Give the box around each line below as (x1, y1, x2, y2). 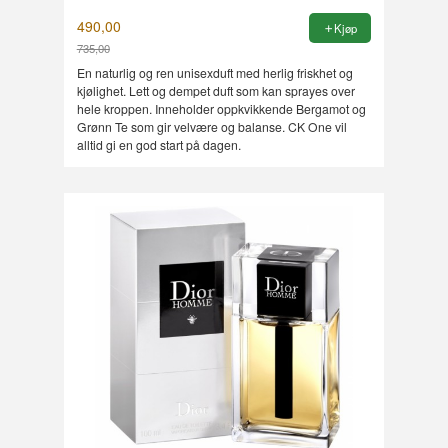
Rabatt (75, 55, 118, 76)
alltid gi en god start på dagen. (76, 135, 241, 153)
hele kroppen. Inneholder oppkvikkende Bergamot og (76, 99, 366, 117)
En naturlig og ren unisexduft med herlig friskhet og (76, 63, 353, 81)
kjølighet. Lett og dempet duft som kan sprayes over (76, 81, 355, 99)
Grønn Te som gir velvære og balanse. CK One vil (76, 117, 347, 135)
